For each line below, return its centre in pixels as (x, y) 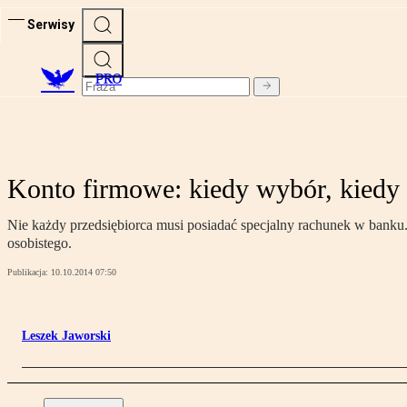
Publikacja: (29, 273)
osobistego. (40, 243)
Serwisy (51, 24)
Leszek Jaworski (66, 336)
